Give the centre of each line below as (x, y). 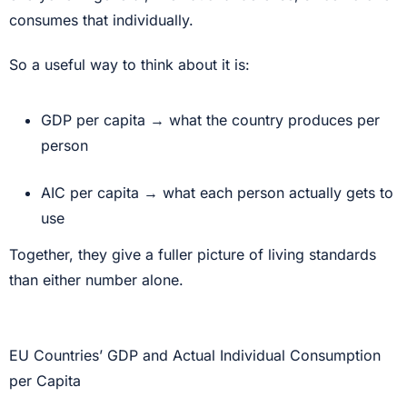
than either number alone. (96, 279)
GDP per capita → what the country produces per (210, 119)
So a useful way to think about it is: (129, 64)
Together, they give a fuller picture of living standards (193, 254)
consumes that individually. (101, 20)
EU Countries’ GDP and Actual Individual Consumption (195, 355)
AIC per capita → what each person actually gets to (217, 192)
